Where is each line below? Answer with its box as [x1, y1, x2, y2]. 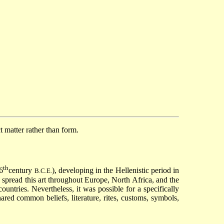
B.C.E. [34, 167, 52, 175]
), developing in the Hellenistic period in [51, 166, 179, 175]
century [8, 166, 34, 175]
